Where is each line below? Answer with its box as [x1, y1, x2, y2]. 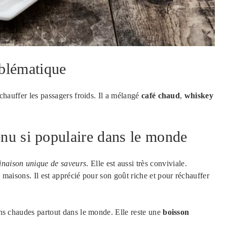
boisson [163, 207, 190, 216]
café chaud [141, 91, 180, 100]
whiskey [184, 91, 214, 100]
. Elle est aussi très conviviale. [86, 159, 187, 168]
